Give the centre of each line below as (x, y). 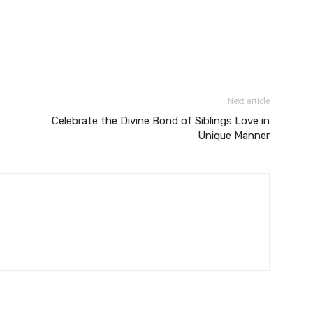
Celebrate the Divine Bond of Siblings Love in (161, 121)
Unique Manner (234, 136)
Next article (249, 101)
